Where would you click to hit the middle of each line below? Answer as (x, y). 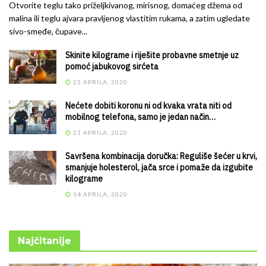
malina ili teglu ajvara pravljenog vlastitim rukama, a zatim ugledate (129, 18)
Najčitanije (45, 240)
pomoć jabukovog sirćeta (112, 66)
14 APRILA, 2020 (99, 194)
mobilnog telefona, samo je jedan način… (140, 117)
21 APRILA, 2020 (99, 132)
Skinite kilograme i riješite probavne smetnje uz (152, 55)
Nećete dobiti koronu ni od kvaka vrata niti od (148, 105)
